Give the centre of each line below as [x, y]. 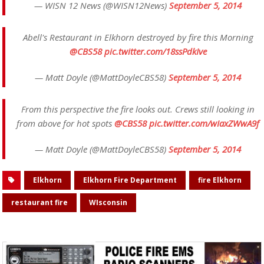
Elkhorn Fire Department [130, 180]
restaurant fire [39, 203]
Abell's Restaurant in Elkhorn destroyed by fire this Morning [138, 37]
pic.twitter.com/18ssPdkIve [155, 52]
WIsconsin [108, 203]
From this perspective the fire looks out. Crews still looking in [138, 109]
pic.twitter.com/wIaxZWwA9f [204, 123]
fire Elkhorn [220, 180]
